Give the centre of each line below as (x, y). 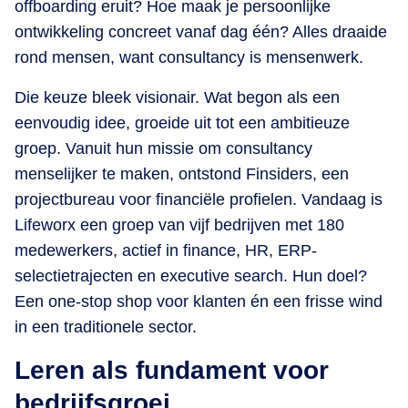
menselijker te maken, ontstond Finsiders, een (182, 174)
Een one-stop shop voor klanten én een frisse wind (199, 302)
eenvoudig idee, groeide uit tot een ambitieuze (182, 123)
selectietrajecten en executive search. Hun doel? (191, 276)
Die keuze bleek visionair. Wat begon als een (177, 98)
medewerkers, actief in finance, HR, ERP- (166, 251)
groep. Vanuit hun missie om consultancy (163, 149)
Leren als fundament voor (172, 371)
